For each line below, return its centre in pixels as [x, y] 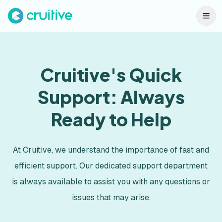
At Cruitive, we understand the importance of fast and [111, 150]
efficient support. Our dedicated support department [111, 166]
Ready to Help [111, 119]
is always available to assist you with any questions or [111, 182]
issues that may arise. [111, 197]
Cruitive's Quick [111, 75]
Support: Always [111, 97]
